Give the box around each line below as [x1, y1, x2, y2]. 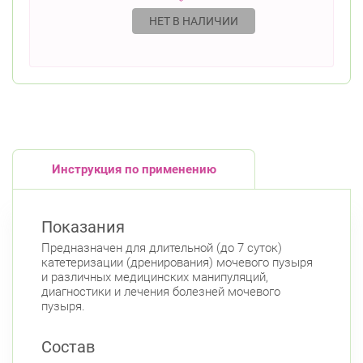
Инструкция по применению [51, 162, 216, 177]
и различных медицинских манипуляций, [41, 270, 268, 284]
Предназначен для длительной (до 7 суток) [41, 241, 282, 255]
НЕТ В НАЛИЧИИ [149, 15, 238, 28]
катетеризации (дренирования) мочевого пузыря [41, 255, 313, 270]
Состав [41, 337, 95, 357]
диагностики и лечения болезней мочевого [41, 284, 280, 299]
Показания [41, 217, 125, 237]
